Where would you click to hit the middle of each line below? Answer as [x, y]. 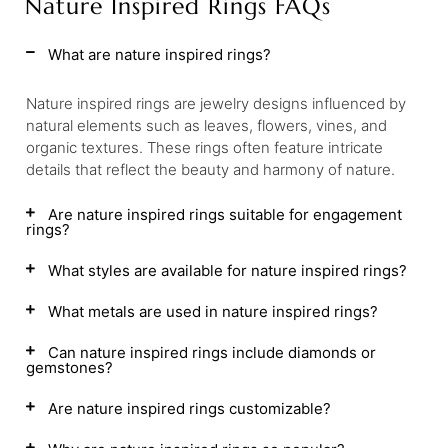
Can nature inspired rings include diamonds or [212, 352]
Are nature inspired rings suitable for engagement [225, 214]
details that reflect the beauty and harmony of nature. [210, 169]
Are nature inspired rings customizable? [189, 408]
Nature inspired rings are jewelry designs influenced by [216, 103]
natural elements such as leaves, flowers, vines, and [206, 125]
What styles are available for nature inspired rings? [227, 270]
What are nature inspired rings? [159, 54]
